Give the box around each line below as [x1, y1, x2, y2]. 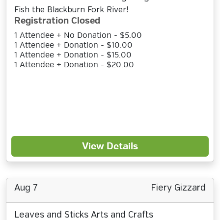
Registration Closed [14, 15, 100, 27]
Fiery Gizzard [151, 184, 206, 192]
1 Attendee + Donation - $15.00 [14, 50, 132, 60]
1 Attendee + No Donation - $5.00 [14, 30, 142, 40]
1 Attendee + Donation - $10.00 [14, 40, 133, 50]
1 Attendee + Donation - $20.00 [14, 60, 134, 70]
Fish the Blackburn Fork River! [14, 6, 128, 14]
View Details [82, 140, 138, 152]
